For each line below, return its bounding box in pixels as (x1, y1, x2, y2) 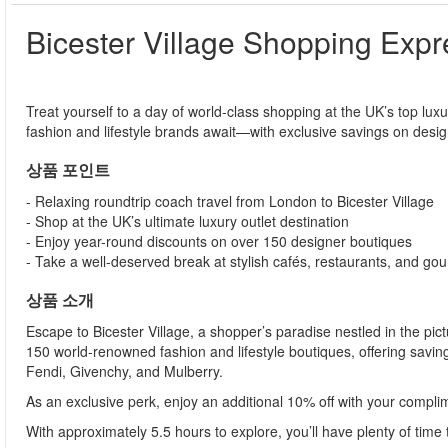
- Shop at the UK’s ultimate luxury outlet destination (26, 211, 349, 231)
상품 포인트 (42, 158, 110, 181)
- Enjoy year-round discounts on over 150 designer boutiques (26, 231, 412, 251)
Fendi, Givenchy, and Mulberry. (26, 361, 223, 381)
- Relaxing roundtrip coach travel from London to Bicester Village (26, 191, 434, 211)
